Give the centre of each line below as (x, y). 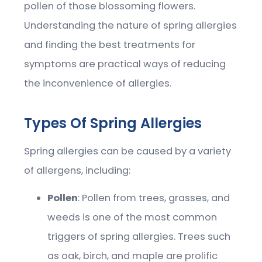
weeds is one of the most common (132, 218)
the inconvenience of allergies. (98, 83)
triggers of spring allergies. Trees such (139, 237)
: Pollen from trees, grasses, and (154, 198)
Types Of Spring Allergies (113, 123)
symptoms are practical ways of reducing (125, 64)
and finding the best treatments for (110, 44)
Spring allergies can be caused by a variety (128, 151)
